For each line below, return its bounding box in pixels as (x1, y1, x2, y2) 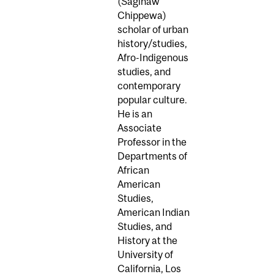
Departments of (117, 150, 187, 161)
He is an (117, 108, 152, 119)
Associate (117, 122, 161, 133)
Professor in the (117, 136, 187, 147)
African (117, 164, 149, 176)
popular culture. (117, 94, 187, 105)
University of (117, 248, 173, 260)
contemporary (117, 80, 180, 91)
